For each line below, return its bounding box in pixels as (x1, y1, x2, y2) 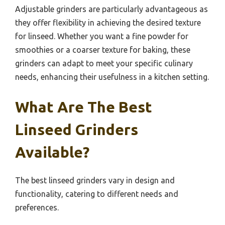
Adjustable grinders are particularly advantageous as (15, 4, 208, 14)
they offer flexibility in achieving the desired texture (15, 18, 201, 27)
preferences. (15, 202, 59, 212)
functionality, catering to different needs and (15, 189, 178, 198)
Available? (15, 143, 89, 161)
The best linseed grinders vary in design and (15, 175, 175, 185)
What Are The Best (15, 98, 152, 116)
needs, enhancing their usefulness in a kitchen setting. (15, 72, 209, 81)
